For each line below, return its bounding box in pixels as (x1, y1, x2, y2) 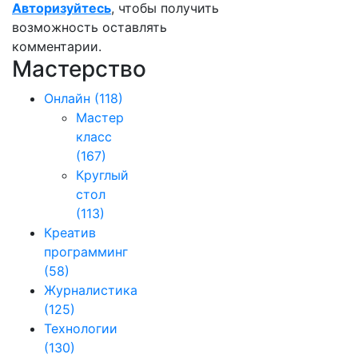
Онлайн (44, 90, 90, 106)
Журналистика (44, 282, 137, 298)
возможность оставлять (12, 19, 167, 35)
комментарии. (12, 38, 101, 54)
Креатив (44, 225, 96, 241)
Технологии (44, 320, 117, 336)
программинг (44, 244, 128, 260)
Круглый (76, 167, 129, 183)
